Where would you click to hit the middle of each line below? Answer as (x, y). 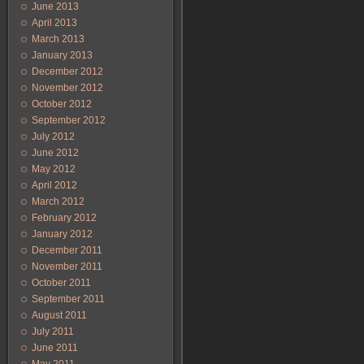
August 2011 (59, 315)
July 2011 (53, 331)
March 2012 (58, 201)
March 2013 (58, 39)
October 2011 (61, 283)
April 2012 (54, 185)
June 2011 (55, 348)
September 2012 (69, 120)
